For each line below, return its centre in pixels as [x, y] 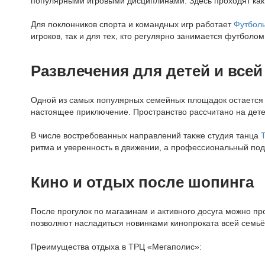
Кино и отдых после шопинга [142, 182]
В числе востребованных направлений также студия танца [146, 135]
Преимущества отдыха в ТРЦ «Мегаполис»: [116, 247]
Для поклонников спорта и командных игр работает [132, 24]
